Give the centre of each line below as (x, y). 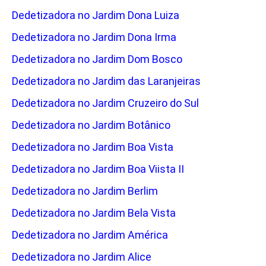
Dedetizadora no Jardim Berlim (85, 191)
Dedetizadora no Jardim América (90, 235)
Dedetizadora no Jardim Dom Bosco (97, 59)
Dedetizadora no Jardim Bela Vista (94, 213)
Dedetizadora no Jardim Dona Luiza (96, 15)
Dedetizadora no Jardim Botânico (91, 125)
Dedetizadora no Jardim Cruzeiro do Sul (105, 103)
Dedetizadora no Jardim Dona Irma (94, 37)
